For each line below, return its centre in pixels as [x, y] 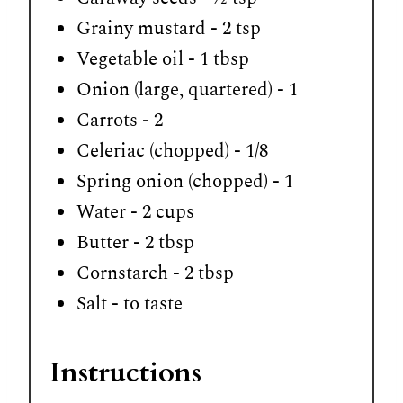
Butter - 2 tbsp [135, 242]
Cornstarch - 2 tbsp [155, 273]
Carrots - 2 [120, 120]
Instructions [125, 372]
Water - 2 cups [135, 212]
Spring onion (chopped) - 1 [185, 181]
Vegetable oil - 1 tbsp [163, 59]
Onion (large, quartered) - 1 [187, 90]
